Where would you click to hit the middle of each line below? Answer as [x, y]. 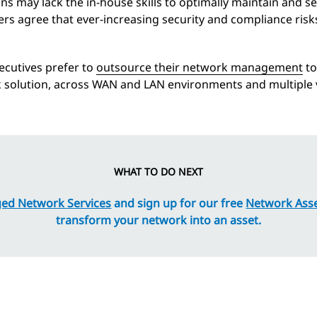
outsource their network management [200, 67]
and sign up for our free [179, 203]
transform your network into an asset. [158, 220]
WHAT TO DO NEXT [158, 171]
